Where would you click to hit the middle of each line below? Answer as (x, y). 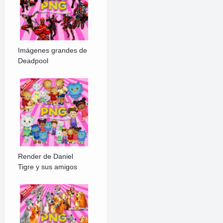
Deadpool (33, 61)
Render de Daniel (46, 157)
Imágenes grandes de (53, 51)
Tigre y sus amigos (48, 167)
